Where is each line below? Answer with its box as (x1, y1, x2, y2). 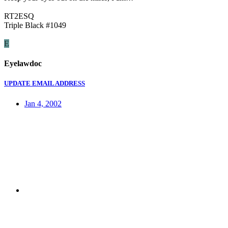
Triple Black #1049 (4, 20, 66, 30)
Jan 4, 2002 (24, 99, 62, 108)
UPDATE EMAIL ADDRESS (4, 79, 85, 88)
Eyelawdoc (4, 59, 42, 68)
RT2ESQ (4, 11, 34, 20)
